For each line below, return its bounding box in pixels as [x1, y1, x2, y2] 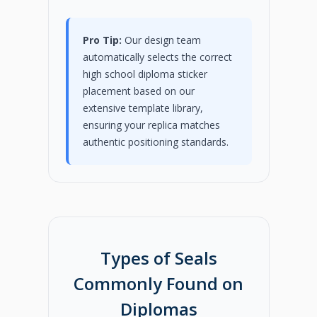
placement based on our [82, 83, 195, 98]
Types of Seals [100, 246, 217, 270]
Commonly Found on [74, 272, 243, 296]
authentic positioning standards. [82, 134, 229, 149]
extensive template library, [82, 100, 203, 115]
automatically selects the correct [82, 50, 232, 64]
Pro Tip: [82, 33, 122, 47]
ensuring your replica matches [82, 117, 220, 132]
